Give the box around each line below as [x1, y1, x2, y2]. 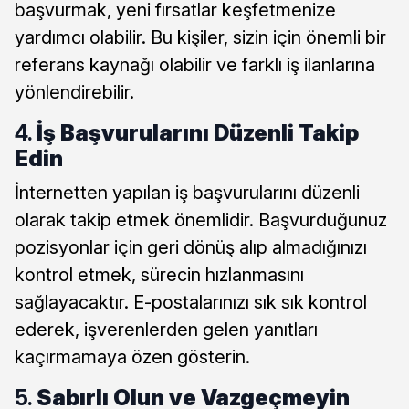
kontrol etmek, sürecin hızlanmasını [15, 264, 304, 287]
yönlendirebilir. [15, 81, 134, 104]
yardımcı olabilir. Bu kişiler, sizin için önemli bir [15, 26, 386, 49]
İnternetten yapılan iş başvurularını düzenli [15, 182, 360, 204]
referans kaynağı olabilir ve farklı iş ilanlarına [15, 54, 375, 77]
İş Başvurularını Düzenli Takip [37, 120, 359, 147]
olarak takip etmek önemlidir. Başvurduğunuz [15, 209, 387, 232]
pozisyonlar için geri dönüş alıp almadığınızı [15, 236, 367, 259]
